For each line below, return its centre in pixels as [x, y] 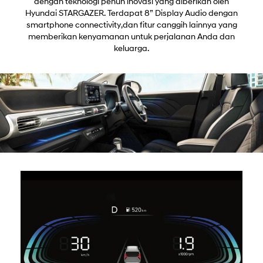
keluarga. [131, 49]
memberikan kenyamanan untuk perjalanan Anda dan [131, 37]
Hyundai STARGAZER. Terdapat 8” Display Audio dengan [131, 14]
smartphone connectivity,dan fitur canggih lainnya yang [131, 25]
